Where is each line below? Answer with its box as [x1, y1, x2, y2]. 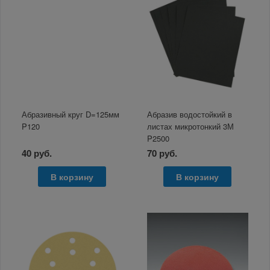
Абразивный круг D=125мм [22, 108, 120, 120]
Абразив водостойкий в [147, 108, 233, 120]
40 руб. [22, 146, 52, 160]
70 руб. [147, 146, 178, 160]
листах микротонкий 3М [147, 120, 234, 132]
